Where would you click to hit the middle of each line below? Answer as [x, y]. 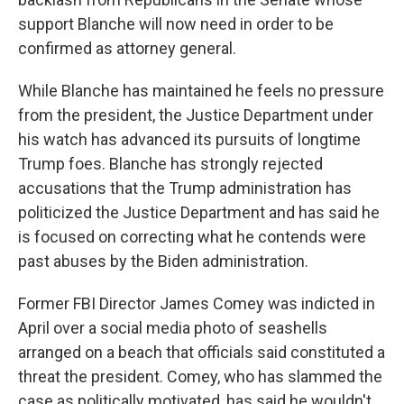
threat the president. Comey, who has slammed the [200, 377]
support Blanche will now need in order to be [176, 24]
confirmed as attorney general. [127, 49]
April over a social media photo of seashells [173, 328]
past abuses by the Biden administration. [163, 262]
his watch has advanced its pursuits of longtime [189, 140]
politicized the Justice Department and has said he [199, 213]
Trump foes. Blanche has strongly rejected [170, 164]
